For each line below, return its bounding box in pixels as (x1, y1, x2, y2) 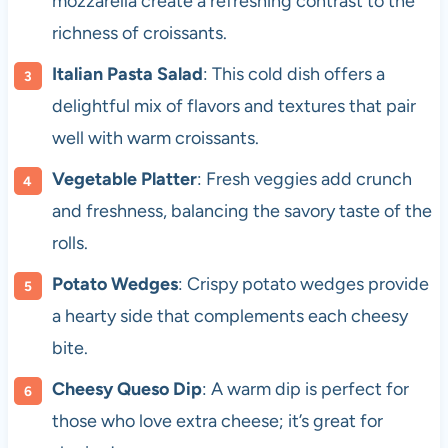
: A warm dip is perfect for (201, 378, 409, 401)
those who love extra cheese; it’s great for (51, 410, 383, 433)
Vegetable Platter (51, 168, 197, 191)
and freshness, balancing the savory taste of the (51, 200, 432, 223)
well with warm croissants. (51, 127, 259, 150)
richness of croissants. (51, 22, 227, 45)
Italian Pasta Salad (51, 63, 203, 86)
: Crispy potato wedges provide (177, 273, 429, 296)
